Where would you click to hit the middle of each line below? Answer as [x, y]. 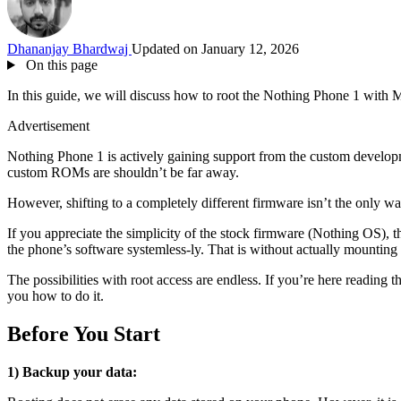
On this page [60, 64]
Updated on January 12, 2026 [215, 48]
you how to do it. [55, 295]
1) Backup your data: [72, 371]
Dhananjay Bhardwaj [69, 48]
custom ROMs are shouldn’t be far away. [123, 172]
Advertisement [48, 125]
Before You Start [84, 333]
